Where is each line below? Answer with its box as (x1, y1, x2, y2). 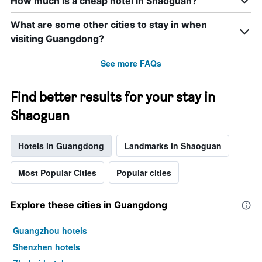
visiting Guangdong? (11, 32, 104, 44)
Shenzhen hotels (13, 240, 80, 253)
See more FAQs (101, 57, 161, 69)
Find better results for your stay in (11, 88, 215, 105)
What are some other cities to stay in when (11, 18, 207, 30)
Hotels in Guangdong (18, 139, 104, 151)
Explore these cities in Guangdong (11, 198, 167, 211)
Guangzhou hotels (13, 224, 87, 236)
